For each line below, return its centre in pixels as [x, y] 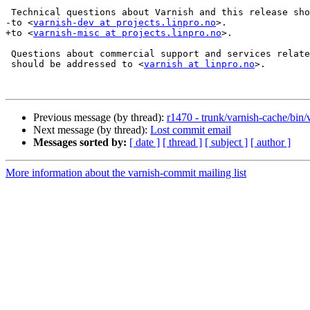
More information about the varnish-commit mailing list [126, 173]
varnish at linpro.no [199, 64]
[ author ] [271, 143]
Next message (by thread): [92, 130]
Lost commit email [191, 130]
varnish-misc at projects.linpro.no [127, 33]
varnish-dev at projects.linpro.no [125, 23]
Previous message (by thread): [100, 118]
